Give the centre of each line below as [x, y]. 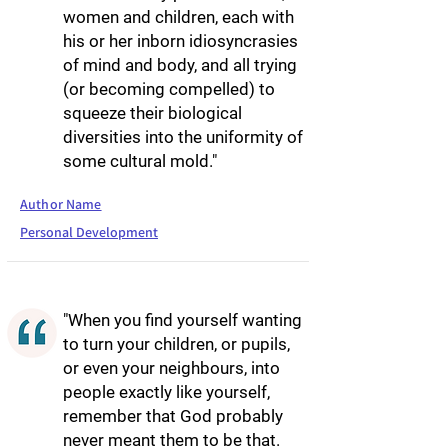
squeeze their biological [152, 113]
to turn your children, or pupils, [176, 344]
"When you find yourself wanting [182, 320]
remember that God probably [173, 416]
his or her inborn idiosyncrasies [180, 41]
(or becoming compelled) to [169, 89]
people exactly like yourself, [166, 392]
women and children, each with [178, 17]
